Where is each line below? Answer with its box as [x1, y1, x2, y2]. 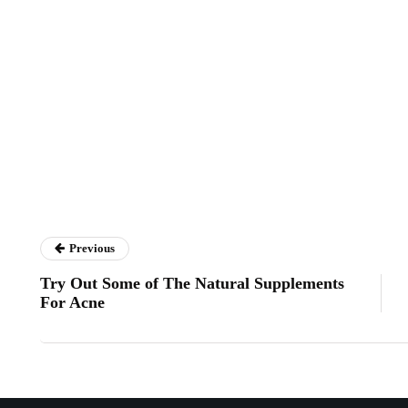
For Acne [40, 293, 105, 311]
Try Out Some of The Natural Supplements [40, 274, 344, 292]
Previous [69, 241, 115, 255]
